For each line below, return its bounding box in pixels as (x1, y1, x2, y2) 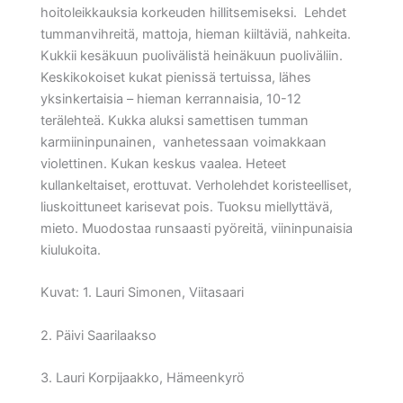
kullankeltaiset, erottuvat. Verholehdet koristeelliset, (40, 176, 352, 193)
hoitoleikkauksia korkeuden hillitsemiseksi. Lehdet (40, 4, 346, 21)
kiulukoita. (40, 241, 101, 258)
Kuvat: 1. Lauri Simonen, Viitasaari (40, 284, 244, 301)
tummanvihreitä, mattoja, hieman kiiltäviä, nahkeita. (40, 25, 351, 42)
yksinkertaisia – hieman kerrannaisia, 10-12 (40, 90, 301, 107)
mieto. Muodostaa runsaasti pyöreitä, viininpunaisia (40, 219, 353, 237)
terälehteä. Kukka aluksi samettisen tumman (40, 112, 309, 129)
